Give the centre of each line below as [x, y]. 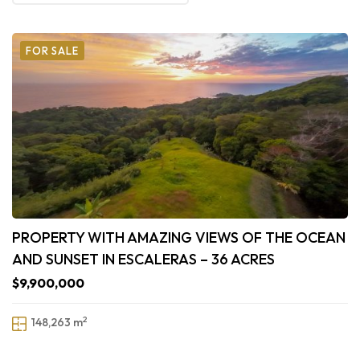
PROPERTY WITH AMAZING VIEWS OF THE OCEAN [179, 238]
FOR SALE [52, 51]
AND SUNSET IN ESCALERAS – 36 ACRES [143, 260]
